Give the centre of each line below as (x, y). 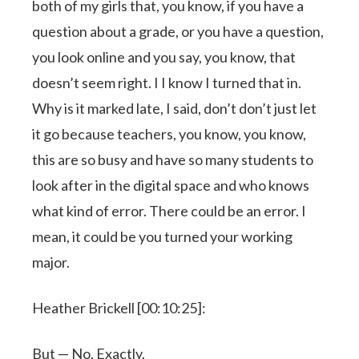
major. (51, 262)
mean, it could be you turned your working (163, 236)
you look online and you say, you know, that (164, 56)
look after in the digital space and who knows (171, 185)
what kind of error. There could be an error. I (169, 210)
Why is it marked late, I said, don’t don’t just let (175, 108)
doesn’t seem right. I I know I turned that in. (167, 82)
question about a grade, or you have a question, (178, 31)
